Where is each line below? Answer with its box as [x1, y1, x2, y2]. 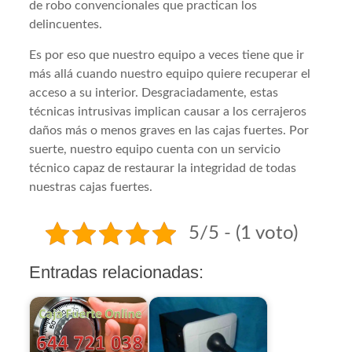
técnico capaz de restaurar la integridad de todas [29, 161, 297, 174]
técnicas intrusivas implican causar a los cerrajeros [29, 104, 307, 118]
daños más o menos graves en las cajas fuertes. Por [29, 123, 310, 137]
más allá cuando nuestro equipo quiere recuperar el [29, 67, 311, 80]
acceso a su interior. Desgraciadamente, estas [29, 86, 279, 99]
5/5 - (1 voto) [188, 223, 298, 243]
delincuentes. [29, 17, 103, 31]
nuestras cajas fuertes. [29, 180, 153, 193]
